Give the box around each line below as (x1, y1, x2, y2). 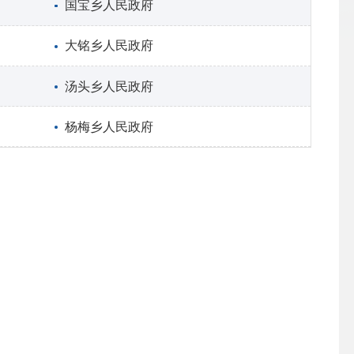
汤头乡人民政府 (65, 79, 154, 93)
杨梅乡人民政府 (65, 119, 154, 134)
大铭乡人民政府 (65, 39, 154, 53)
